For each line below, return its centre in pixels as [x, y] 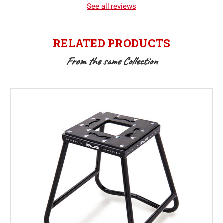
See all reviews [111, 6]
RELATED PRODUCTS [111, 43]
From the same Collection [111, 61]
